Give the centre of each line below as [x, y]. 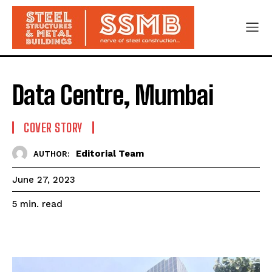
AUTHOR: [52, 154]
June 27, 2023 [44, 180]
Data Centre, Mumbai [113, 95]
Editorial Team [110, 153]
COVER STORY [53, 127]
